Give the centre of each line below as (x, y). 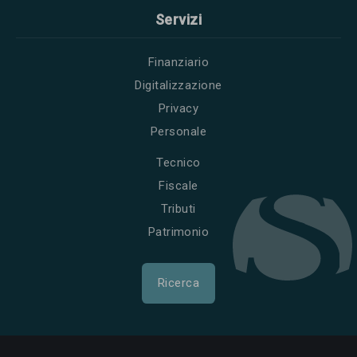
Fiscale (178, 185)
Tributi (178, 208)
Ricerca (178, 282)
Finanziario (178, 62)
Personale (178, 131)
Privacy (178, 108)
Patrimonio (178, 231)
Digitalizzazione (178, 85)
